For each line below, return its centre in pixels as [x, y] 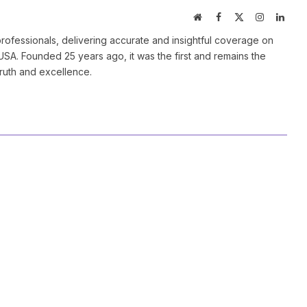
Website [217, 16]
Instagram [282, 16]
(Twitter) [260, 30]
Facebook [239, 16]
